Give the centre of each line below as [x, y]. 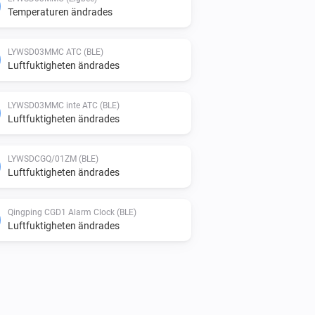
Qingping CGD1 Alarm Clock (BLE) [72, 212]
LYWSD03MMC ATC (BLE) [56, 52]
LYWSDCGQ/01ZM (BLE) [53, 159]
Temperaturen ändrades [60, 12]
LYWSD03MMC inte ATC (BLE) [64, 105]
